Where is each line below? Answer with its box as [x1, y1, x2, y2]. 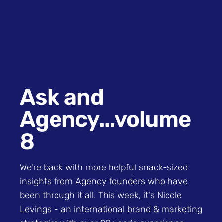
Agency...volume [20, 106, 191, 132]
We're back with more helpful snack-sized [20, 162, 188, 173]
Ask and [20, 83, 104, 110]
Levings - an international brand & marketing [20, 203, 202, 215]
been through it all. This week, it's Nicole [20, 189, 182, 201]
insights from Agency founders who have [20, 175, 188, 187]
